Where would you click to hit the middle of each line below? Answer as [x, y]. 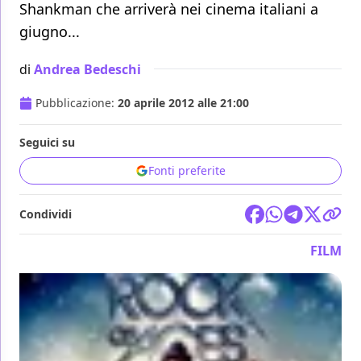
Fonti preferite [187, 171]
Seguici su [47, 143]
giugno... [50, 32]
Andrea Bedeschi [87, 69]
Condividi [46, 214]
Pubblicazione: [77, 103]
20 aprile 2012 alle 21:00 [183, 103]
